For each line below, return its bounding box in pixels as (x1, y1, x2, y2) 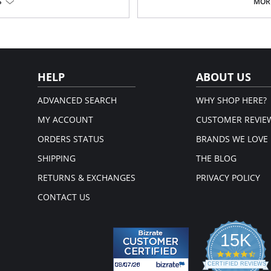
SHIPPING (38, 152, 76, 164)
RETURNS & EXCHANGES (38, 172, 135, 183)
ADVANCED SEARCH (38, 94, 117, 106)
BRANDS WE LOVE (196, 133, 268, 145)
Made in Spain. (149, 10, 199, 21)
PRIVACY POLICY (196, 172, 260, 183)
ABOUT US (196, 70, 251, 84)
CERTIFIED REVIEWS (207, 261, 266, 267)
